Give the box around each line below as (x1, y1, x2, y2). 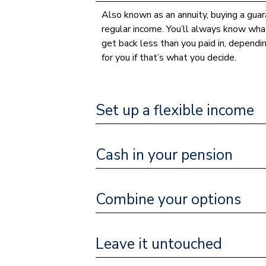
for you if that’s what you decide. (102, 51, 237, 65)
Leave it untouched (96, 233, 223, 254)
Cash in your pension (96, 144, 233, 165)
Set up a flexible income (96, 100, 255, 121)
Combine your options (96, 189, 242, 210)
